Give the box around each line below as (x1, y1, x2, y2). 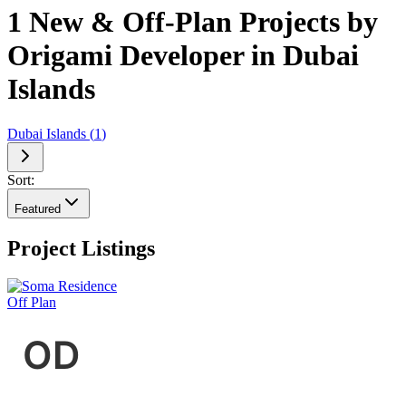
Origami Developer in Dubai (7, 39, 359, 72)
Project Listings (7, 236, 155, 260)
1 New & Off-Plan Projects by (7, 5, 378, 39)
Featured (14, 201, 61, 216)
